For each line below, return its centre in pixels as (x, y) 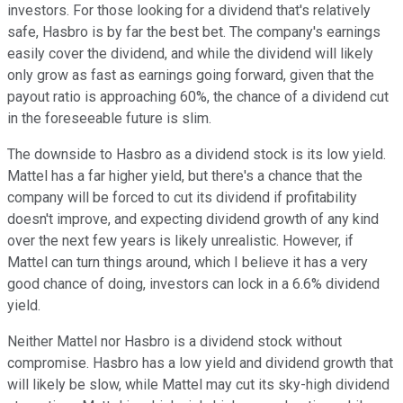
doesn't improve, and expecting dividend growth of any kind (193, 219)
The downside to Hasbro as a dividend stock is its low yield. (197, 154)
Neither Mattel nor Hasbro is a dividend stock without (175, 341)
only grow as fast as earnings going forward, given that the (191, 75)
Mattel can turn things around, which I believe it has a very (188, 262)
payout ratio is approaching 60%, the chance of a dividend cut (198, 96)
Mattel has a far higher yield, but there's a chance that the (185, 175)
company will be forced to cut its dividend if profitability (182, 197)
